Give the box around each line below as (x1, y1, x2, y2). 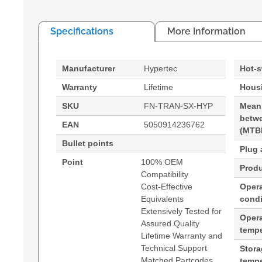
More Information (167, 26, 246, 37)
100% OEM (141, 157, 183, 167)
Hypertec (144, 64, 177, 73)
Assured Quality (141, 219, 199, 228)
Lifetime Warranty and (141, 231, 222, 240)
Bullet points (62, 139, 113, 148)
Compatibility (141, 170, 188, 179)
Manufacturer (62, 64, 115, 73)
